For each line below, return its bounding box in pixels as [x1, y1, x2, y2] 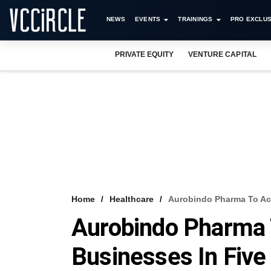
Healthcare [109, 194, 154, 204]
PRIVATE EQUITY [115, 50, 174, 59]
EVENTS [134, 16, 161, 22]
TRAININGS [178, 16, 213, 22]
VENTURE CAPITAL [188, 50, 256, 59]
